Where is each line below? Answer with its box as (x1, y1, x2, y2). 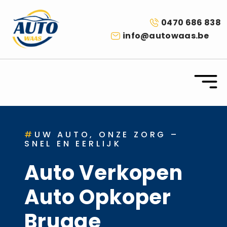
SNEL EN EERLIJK (24, 137, 122, 149)
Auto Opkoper (24, 182, 172, 211)
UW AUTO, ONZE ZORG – (34, 128, 179, 140)
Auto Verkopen (24, 158, 183, 187)
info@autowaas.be (122, 29, 209, 42)
